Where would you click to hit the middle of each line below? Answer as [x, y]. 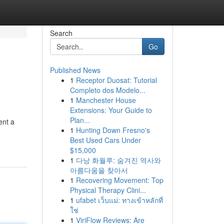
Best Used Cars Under [105, 140]
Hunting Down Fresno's [113, 130]
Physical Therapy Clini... [108, 190]
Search [61, 33]
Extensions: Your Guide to [111, 110]
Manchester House [106, 100]
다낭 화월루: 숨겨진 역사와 [118, 160]
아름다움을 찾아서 [99, 170]
